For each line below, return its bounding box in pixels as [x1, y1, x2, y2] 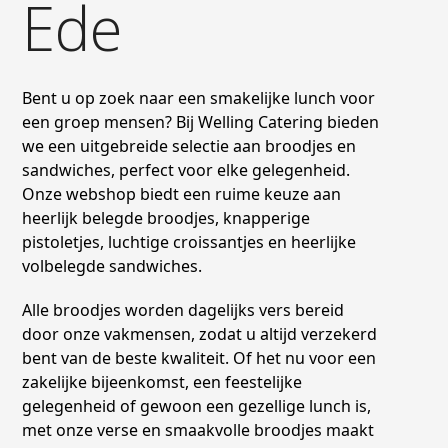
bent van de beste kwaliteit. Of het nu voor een [22, 346, 377, 369]
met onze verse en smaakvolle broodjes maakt [22, 418, 375, 441]
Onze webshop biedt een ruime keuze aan [22, 182, 342, 205]
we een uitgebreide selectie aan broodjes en [22, 134, 357, 157]
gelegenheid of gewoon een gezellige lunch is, [22, 394, 372, 417]
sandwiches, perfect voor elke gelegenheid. [22, 158, 351, 181]
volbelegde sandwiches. [22, 254, 203, 277]
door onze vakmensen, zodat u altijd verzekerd [22, 322, 378, 345]
